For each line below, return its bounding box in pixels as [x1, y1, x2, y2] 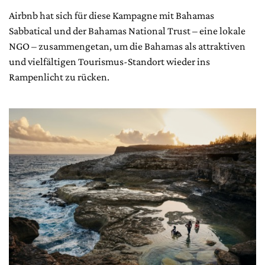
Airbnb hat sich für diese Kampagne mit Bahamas [9, 9, 214, 22]
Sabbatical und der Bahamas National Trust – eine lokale [9, 25, 245, 37]
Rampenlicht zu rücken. [9, 71, 111, 83]
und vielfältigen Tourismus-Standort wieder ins [9, 56, 210, 68]
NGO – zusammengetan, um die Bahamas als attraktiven [9, 40, 245, 53]
